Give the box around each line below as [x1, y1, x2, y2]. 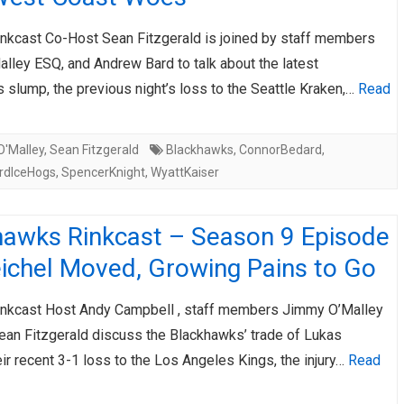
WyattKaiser [151, 165, 219, 179]
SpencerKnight [61, 165, 145, 179]
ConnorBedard [239, 142, 322, 157]
